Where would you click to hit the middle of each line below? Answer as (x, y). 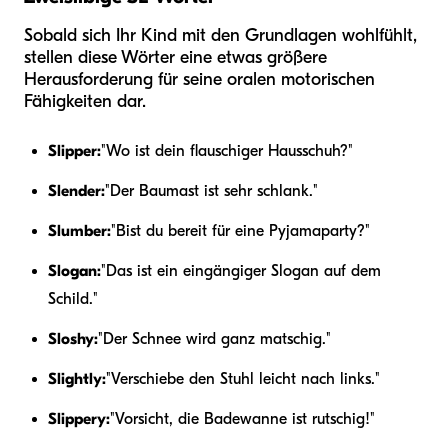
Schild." (73, 298)
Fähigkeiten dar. (85, 101)
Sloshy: (73, 338)
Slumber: (79, 230)
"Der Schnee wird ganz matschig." (214, 338)
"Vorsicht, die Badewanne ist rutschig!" (242, 418)
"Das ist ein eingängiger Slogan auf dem (241, 270)
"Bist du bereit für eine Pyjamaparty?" (240, 230)
